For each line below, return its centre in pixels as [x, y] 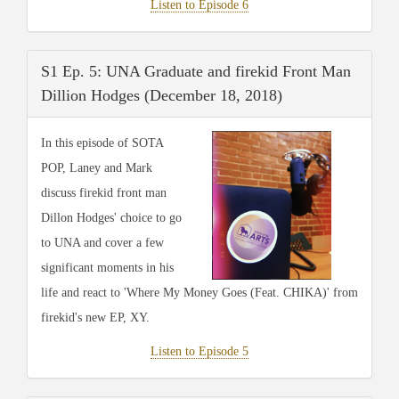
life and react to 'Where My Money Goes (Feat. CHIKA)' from [199, 292]
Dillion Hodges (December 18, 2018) [162, 95]
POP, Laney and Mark [97, 167]
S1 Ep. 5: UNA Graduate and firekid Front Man [196, 71]
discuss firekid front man [104, 192]
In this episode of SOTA [102, 142]
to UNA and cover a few [102, 242]
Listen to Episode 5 [199, 351]
